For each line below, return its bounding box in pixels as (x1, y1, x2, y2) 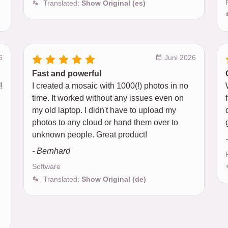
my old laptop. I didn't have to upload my (32, 105, 176, 115)
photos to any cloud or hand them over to (32, 118, 178, 127)
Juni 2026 (162, 53, 196, 62)
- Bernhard (32, 146, 70, 155)
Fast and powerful (32, 69, 101, 78)
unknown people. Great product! (32, 130, 147, 139)
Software (32, 162, 61, 170)
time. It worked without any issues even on (32, 93, 184, 102)
